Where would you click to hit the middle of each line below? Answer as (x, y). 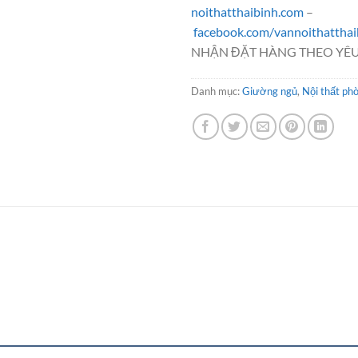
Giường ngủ (270, 91)
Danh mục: (217, 91)
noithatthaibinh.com (247, 11)
